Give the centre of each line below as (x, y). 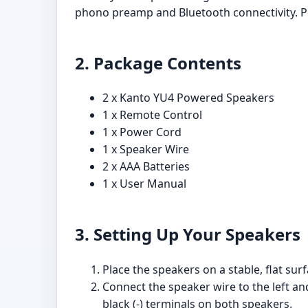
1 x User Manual (144, 184)
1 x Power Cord (142, 132)
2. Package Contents (158, 63)
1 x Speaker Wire (146, 150)
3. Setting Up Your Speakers (188, 234)
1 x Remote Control (152, 115)
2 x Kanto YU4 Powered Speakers (188, 98)
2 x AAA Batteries (146, 167)
